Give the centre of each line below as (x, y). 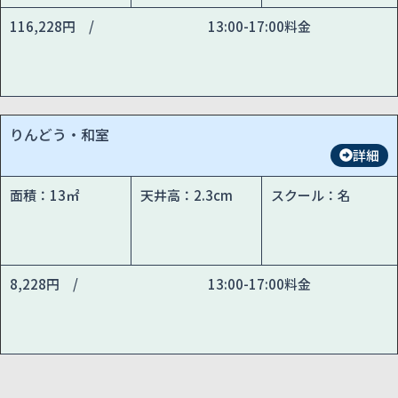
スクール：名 (311, 195)
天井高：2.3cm (187, 195)
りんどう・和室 (60, 134)
